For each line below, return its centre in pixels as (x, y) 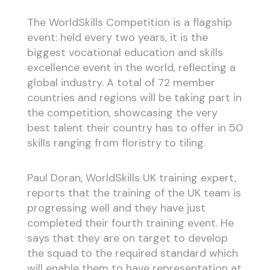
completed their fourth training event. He (130, 223)
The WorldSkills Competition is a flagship (129, 22)
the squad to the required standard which (132, 253)
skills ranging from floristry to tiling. (116, 143)
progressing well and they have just (116, 208)
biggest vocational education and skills (125, 52)
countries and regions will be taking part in (134, 97)
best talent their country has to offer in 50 (135, 127)
